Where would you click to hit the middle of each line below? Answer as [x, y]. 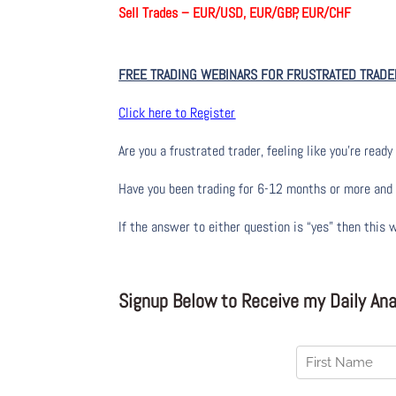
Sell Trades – [154, 13]
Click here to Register [177, 113]
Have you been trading [179, 189]
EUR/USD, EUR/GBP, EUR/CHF [286, 13]
